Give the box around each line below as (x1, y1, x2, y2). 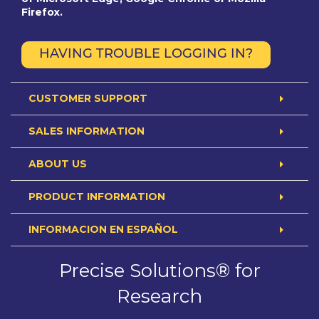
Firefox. (21, 5, 63, 19)
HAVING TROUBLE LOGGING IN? (39, 48, 253, 61)
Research (117, 285, 202, 308)
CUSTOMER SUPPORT (28, 92, 147, 105)
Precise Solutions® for (58, 259, 261, 282)
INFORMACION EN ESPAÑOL (28, 223, 178, 236)
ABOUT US (28, 157, 87, 170)
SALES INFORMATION (28, 125, 145, 137)
